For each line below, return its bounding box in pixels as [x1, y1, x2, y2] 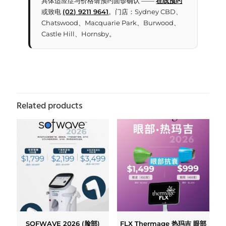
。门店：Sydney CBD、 [108, 8, 183, 16]
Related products [17, 99, 83, 114]
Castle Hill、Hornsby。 [41, 30, 116, 38]
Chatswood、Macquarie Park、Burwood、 [41, 19, 181, 27]
